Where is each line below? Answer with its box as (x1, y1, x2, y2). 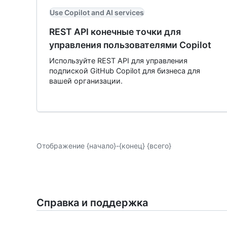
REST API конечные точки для (49, 26, 181, 37)
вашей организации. (49, 77, 123, 85)
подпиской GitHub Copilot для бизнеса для (49, 66, 200, 75)
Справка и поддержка (36, 197, 148, 209)
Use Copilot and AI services (50, 8, 144, 17)
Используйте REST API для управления (49, 56, 187, 65)
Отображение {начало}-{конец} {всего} (36, 141, 171, 150)
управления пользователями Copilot (49, 40, 211, 50)
